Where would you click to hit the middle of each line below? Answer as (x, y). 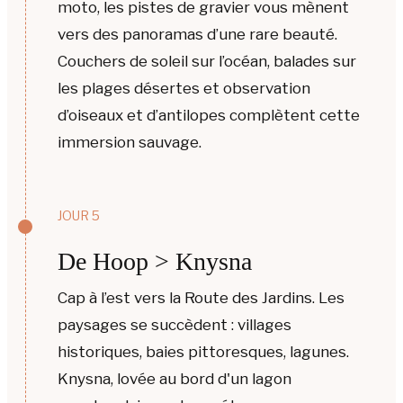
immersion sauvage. (130, 142)
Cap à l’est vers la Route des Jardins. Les (201, 297)
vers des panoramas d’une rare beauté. (197, 34)
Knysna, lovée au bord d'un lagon (175, 378)
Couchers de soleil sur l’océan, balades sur (207, 61)
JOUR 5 (79, 215)
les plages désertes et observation (184, 88)
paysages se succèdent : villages (175, 324)
